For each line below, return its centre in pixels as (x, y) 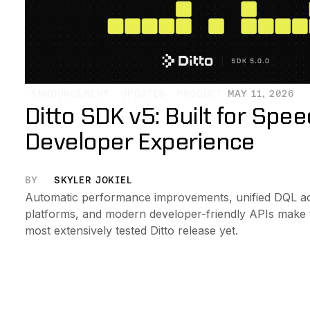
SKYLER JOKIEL (93, 180)
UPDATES (143, 93)
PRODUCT (199, 93)
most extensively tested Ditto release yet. (131, 230)
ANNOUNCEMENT (70, 93)
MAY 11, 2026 (261, 93)
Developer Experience (139, 142)
